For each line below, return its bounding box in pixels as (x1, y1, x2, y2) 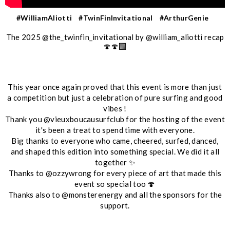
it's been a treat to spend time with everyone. (35, 125, 195, 135)
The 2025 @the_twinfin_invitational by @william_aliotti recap (6, 32, 224, 42)
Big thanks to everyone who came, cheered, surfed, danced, (11, 136, 219, 145)
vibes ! (103, 103, 127, 113)
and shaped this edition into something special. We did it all (10, 146, 220, 156)
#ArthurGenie (159, 13, 209, 22)
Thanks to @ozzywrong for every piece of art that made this (8, 168, 222, 178)
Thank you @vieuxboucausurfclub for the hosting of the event (5, 114, 225, 124)
